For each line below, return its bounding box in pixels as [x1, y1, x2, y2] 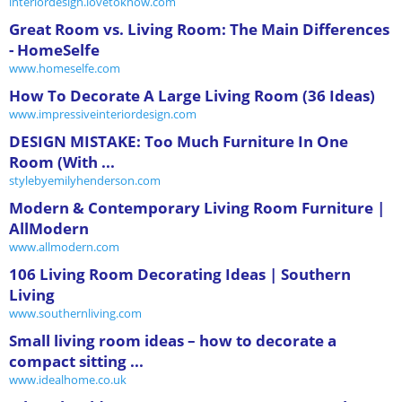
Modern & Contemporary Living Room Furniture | [9, 197, 385, 218]
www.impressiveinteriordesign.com [9, 105, 197, 122]
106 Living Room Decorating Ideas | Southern [9, 263, 351, 284]
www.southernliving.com [9, 304, 142, 321]
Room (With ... [9, 151, 115, 172]
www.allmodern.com [9, 238, 119, 255]
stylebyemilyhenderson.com [9, 171, 161, 188]
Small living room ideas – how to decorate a [9, 329, 336, 351]
